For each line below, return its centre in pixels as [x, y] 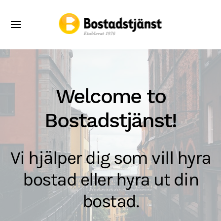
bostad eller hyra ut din [110, 179]
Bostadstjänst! [110, 120]
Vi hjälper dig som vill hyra [110, 158]
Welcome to [110, 96]
